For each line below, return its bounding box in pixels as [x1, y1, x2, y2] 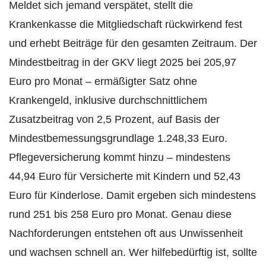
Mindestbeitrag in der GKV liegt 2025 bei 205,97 [9, 56, 236, 68]
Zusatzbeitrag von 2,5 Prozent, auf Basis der [9, 113, 220, 125]
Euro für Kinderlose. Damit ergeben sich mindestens [9, 189, 256, 201]
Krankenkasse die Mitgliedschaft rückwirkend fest [9, 18, 242, 30]
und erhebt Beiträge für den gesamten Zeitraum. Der [9, 37, 257, 49]
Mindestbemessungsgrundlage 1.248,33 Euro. [9, 132, 227, 144]
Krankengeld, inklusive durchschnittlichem [9, 94, 207, 106]
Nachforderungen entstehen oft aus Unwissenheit [9, 227, 243, 239]
